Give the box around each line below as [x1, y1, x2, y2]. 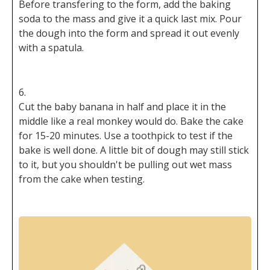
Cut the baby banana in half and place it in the [19, 100, 226, 114]
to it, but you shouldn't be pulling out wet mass [19, 158, 232, 172]
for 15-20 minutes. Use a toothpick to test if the [19, 129, 233, 143]
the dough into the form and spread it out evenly [19, 27, 239, 40]
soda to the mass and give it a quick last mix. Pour [19, 12, 242, 26]
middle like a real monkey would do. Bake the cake [19, 115, 243, 128]
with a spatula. [19, 41, 84, 55]
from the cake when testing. [19, 172, 145, 186]
